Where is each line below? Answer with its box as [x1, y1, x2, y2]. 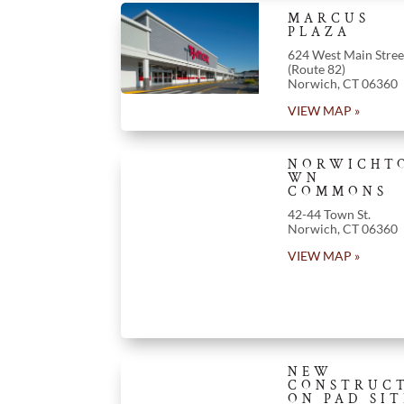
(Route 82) [287, 60, 345, 77]
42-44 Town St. [287, 206, 371, 222]
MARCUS [287, 9, 370, 27]
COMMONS [287, 182, 388, 200]
